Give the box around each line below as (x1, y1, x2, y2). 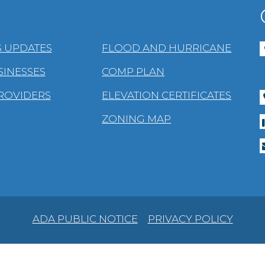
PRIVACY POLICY (147, 213, 233, 225)
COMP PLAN (102, 66, 165, 78)
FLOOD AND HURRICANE (102, 42, 232, 54)
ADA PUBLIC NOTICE (32, 213, 138, 225)
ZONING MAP (102, 113, 172, 125)
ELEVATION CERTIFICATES (102, 89, 232, 102)
